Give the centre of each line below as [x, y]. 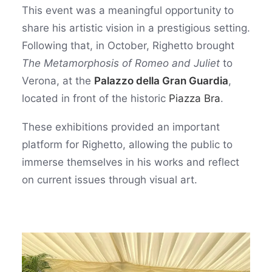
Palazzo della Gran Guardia [161, 81]
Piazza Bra [195, 98]
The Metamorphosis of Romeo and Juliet [121, 63]
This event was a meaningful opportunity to [128, 10]
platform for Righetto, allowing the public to [127, 144]
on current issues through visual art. [110, 180]
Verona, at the [58, 81]
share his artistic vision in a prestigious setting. [136, 28]
